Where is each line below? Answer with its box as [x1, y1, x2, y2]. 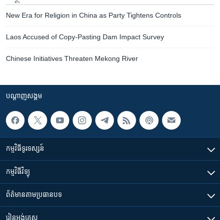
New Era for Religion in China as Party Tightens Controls [6, 11, 181, 19]
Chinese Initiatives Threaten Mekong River [6, 54, 138, 62]
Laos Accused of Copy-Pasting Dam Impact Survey [6, 32, 164, 41]
